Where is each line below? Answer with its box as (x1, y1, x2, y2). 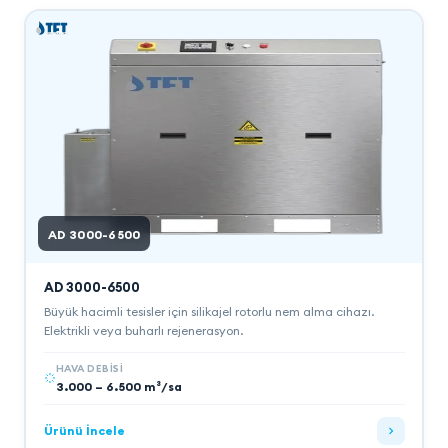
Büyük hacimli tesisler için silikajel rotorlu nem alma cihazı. (43, 303, 374, 319)
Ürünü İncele (43, 423, 125, 438)
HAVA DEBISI (55, 361, 123, 375)
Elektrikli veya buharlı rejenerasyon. (43, 322, 243, 338)
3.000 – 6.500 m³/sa (55, 378, 182, 394)
